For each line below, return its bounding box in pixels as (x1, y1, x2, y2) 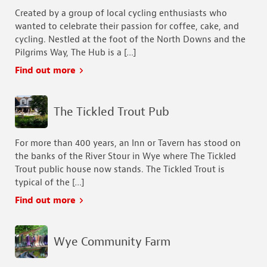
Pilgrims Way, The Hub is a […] (15, 47, 136, 59)
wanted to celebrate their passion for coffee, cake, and (15, 21, 239, 33)
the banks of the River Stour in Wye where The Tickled (15, 151, 236, 163)
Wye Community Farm (54, 234, 170, 249)
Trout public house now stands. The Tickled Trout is (15, 164, 225, 176)
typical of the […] (15, 177, 84, 189)
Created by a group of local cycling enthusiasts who (15, 8, 227, 20)
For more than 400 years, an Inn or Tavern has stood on (15, 138, 241, 150)
